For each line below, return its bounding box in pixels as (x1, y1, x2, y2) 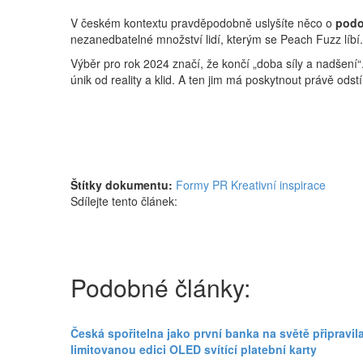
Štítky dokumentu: (70, 176, 173, 193)
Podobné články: (70, 269, 250, 305)
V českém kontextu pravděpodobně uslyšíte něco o (70, 14, 335, 31)
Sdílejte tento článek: (70, 192, 177, 209)
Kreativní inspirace (231, 176, 326, 193)
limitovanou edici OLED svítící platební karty (70, 340, 317, 357)
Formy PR (176, 176, 228, 193)
